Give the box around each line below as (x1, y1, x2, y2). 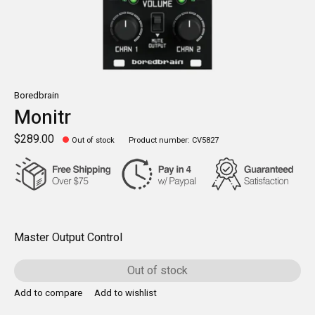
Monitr (14, 103, 71, 132)
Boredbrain (14, 89, 59, 103)
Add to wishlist (94, 286, 157, 301)
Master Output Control (14, 229, 122, 246)
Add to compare (14, 286, 82, 301)
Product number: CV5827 (129, 134, 219, 147)
